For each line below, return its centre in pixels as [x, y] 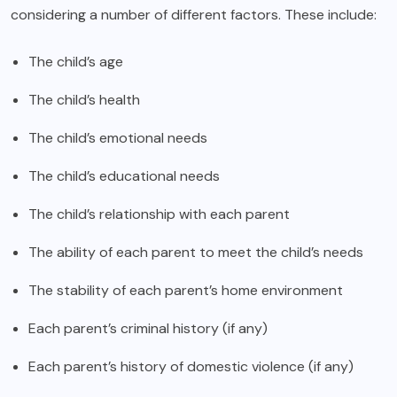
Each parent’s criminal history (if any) [148, 329]
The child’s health [84, 100]
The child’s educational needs [124, 176]
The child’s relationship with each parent [159, 214]
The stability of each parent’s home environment [186, 291]
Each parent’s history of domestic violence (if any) [191, 367]
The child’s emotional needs [118, 138]
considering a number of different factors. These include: [194, 15]
